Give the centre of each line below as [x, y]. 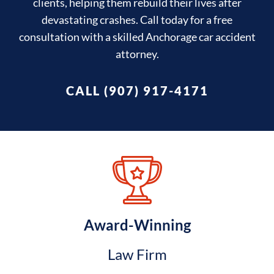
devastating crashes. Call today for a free [137, 19]
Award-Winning [137, 224]
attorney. [137, 54]
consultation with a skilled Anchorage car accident [137, 36]
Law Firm [137, 254]
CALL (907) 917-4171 [137, 90]
